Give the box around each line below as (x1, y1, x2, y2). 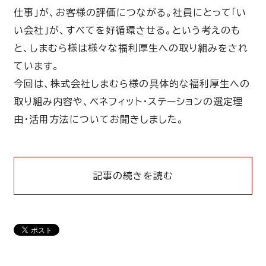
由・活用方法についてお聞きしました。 (14, 114, 184, 124)
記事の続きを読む (93, 170, 173, 180)
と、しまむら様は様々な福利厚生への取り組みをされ (14, 43, 248, 53)
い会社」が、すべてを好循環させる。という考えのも (14, 25, 240, 35)
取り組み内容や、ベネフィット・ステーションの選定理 (14, 96, 243, 106)
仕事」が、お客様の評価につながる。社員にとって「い (14, 7, 247, 17)
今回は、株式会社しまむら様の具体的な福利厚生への (14, 78, 250, 88)
